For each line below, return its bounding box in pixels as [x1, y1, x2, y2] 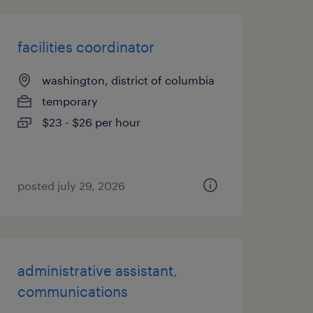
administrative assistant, [17, 262, 177, 279]
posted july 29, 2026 [17, 179, 125, 192]
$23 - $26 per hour [41, 115, 140, 129]
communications [17, 283, 128, 300]
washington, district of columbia [41, 73, 214, 87]
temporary [41, 94, 98, 108]
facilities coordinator [17, 38, 154, 55]
